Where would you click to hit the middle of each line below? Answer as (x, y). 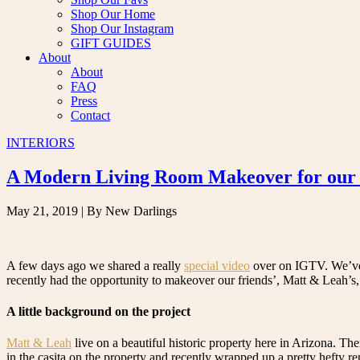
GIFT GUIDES (111, 43)
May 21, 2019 (42, 211)
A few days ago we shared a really (95, 265)
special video (217, 265)
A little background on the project (98, 312)
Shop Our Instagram (122, 29)
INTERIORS (41, 143)
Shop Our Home (113, 14)
